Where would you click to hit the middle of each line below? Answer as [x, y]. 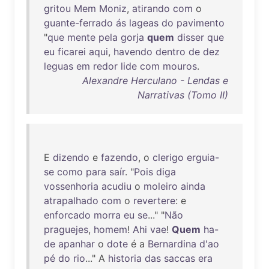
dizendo [71, 157]
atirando [151, 8]
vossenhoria [71, 186]
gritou [57, 8]
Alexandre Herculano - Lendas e [155, 80]
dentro [171, 52]
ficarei [72, 52]
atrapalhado [71, 201]
